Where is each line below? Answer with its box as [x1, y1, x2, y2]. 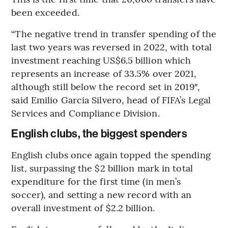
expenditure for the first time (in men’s [11, 174, 181, 187]
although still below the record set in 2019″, [11, 79, 200, 93]
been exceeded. [11, 5, 79, 18]
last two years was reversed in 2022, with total [11, 40, 212, 53]
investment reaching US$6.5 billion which [11, 53, 191, 66]
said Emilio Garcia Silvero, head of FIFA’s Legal [11, 93, 211, 106]
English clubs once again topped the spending [11, 148, 211, 161]
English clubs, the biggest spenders [11, 127, 187, 140]
